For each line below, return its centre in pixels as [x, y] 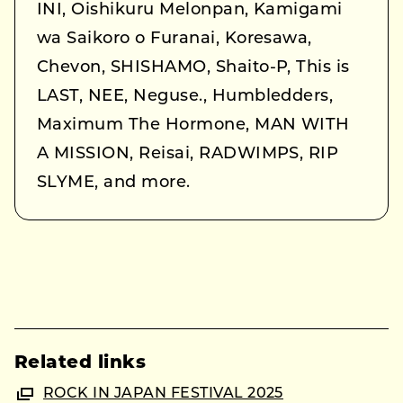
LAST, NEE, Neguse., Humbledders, [185, 97]
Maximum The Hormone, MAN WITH [193, 126]
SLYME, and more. [114, 184]
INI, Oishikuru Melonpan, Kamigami [190, 11]
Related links [81, 364]
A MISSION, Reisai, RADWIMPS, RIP [188, 155]
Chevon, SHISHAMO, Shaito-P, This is [193, 68]
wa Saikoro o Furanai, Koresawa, [175, 40]
